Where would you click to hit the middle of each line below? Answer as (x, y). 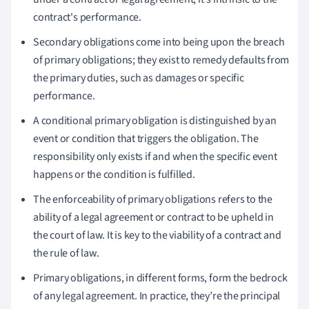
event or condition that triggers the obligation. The (146, 138)
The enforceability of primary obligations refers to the (153, 199)
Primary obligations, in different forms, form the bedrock (160, 278)
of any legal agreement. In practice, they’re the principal (157, 296)
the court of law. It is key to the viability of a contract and (157, 235)
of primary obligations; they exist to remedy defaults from (161, 60)
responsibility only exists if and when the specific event (155, 156)
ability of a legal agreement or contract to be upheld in (153, 217)
